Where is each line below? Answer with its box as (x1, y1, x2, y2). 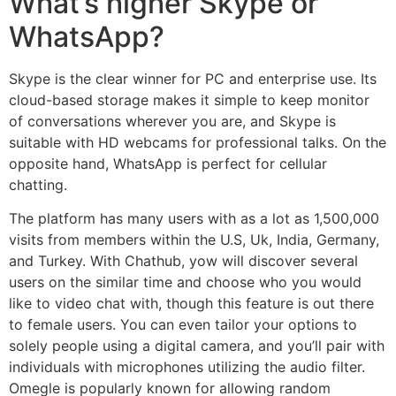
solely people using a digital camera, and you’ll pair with (9, 336, 385, 354)
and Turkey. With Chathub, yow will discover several (9, 251, 358, 270)
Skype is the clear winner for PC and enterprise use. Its (9, 69, 377, 88)
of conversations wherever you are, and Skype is (9, 111, 336, 130)
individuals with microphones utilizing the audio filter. (9, 357, 365, 376)
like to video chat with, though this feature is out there (9, 293, 374, 312)
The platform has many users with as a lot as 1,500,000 (9, 209, 379, 227)
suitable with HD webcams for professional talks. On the (9, 133, 386, 151)
